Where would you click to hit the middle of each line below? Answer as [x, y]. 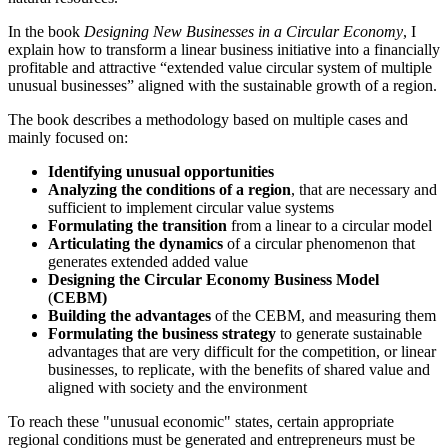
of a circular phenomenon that [319, 243]
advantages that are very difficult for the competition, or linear [242, 351]
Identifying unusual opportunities [161, 171]
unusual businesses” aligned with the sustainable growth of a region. [222, 85]
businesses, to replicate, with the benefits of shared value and [239, 369]
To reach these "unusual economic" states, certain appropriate [201, 421]
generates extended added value [148, 261]
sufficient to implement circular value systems [191, 207]
